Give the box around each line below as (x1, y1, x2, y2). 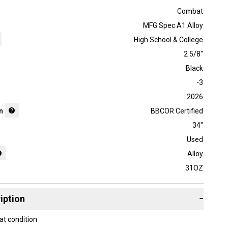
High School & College (133, 35, 203, 44)
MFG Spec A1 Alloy (142, 21, 203, 30)
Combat (177, 7, 203, 15)
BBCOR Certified (150, 106, 203, 115)
